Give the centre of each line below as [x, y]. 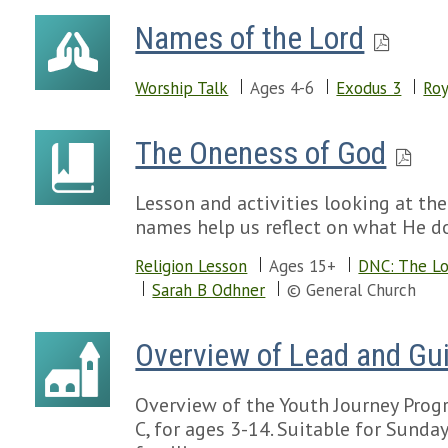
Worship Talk [182, 88]
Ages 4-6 [282, 88]
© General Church [352, 290]
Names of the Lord [250, 38]
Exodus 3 [369, 88]
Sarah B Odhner [209, 290]
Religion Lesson [191, 266]
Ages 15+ [303, 266]
